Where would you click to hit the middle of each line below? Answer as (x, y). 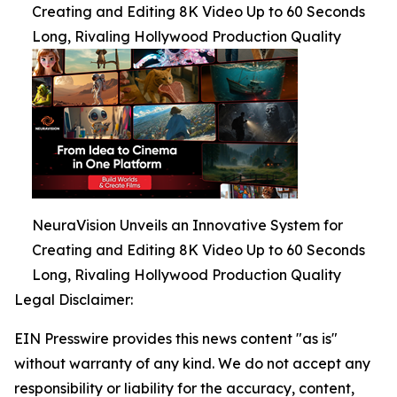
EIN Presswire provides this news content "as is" (176, 339)
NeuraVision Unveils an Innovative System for (187, 225)
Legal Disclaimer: (74, 300)
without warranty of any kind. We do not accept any (192, 363)
